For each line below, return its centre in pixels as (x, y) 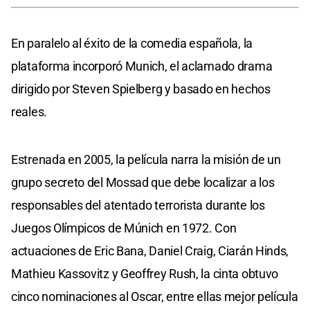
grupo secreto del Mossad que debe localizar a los (143, 183)
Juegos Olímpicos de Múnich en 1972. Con (124, 228)
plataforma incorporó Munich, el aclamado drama (142, 66)
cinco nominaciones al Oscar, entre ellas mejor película (155, 297)
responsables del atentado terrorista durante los (138, 206)
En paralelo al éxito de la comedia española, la (132, 44)
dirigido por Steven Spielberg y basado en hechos (141, 89)
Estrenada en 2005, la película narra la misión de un (146, 160)
